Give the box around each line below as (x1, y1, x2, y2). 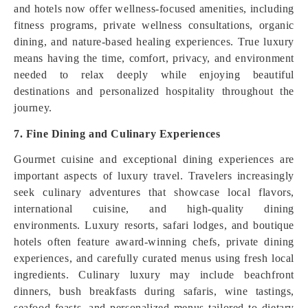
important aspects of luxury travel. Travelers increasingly (14, 170, 294, 181)
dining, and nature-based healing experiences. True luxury (14, 36, 294, 47)
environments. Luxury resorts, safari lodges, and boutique (14, 219, 294, 231)
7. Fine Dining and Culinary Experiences (14, 128, 221, 140)
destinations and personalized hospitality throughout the (14, 85, 294, 97)
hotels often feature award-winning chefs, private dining (14, 236, 294, 247)
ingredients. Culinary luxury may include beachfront (14, 269, 294, 280)
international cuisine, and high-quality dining (14, 203, 294, 214)
